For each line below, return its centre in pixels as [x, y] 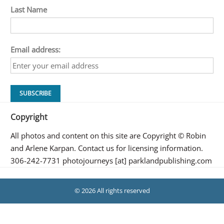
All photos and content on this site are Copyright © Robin [108, 136]
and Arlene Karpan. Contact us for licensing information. [107, 148]
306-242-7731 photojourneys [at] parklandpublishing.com [111, 161]
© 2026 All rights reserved [112, 191]
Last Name [29, 9]
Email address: [35, 50]
